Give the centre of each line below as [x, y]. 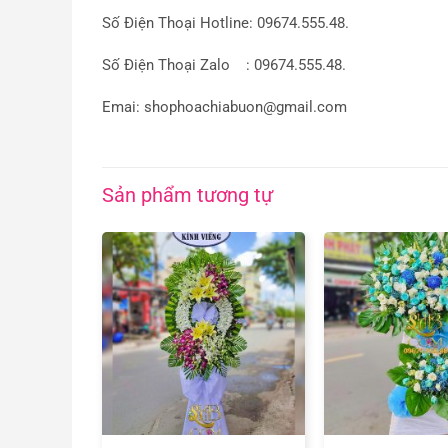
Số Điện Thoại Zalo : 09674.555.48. [224, 65]
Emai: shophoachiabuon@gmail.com [224, 107]
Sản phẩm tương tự [187, 195]
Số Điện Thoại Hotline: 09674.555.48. [225, 23]
